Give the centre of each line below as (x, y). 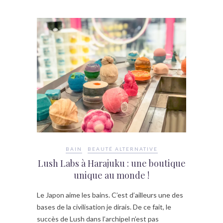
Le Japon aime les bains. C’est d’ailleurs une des (110, 195)
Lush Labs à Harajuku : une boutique (111, 164)
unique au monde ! (111, 175)
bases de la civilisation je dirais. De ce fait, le (104, 207)
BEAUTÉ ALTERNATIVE (122, 149)
